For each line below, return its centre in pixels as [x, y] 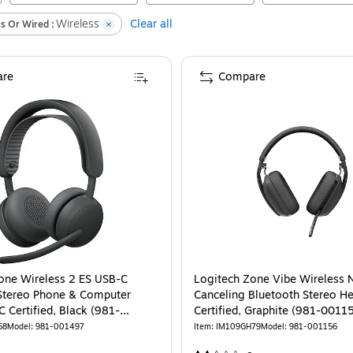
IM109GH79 [238, 327]
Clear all [151, 24]
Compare [242, 77]
